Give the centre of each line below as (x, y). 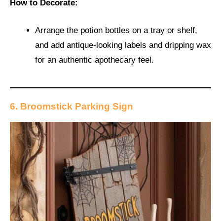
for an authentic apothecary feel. (94, 60)
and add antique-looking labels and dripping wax (123, 45)
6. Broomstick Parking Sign (72, 107)
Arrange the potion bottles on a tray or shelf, (116, 30)
